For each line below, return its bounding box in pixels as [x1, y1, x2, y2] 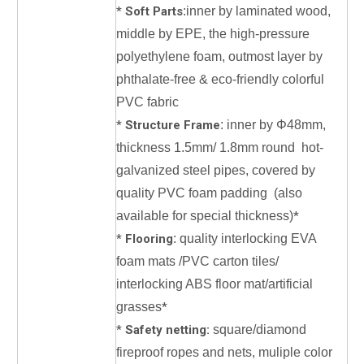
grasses [116, 300, 162, 314]
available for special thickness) [116, 209, 293, 223]
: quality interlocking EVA [173, 232, 316, 245]
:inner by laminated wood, [183, 4, 331, 18]
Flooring [125, 232, 173, 246]
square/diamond [210, 323, 306, 336]
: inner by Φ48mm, [220, 118, 326, 132]
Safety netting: [125, 323, 210, 337]
